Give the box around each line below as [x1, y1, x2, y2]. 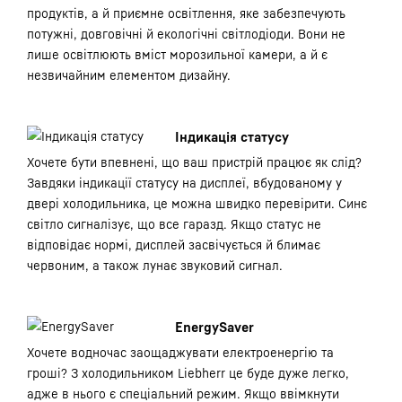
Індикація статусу [175, 128, 289, 144]
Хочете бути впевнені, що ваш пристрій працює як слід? [27, 154, 362, 170]
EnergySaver [175, 319, 254, 335]
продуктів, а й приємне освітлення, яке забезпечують [27, 5, 345, 21]
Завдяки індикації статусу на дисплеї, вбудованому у [27, 175, 342, 190]
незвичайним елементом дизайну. [27, 67, 231, 83]
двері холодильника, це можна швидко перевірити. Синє [27, 196, 367, 211]
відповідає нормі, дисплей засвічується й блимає [27, 237, 320, 252]
